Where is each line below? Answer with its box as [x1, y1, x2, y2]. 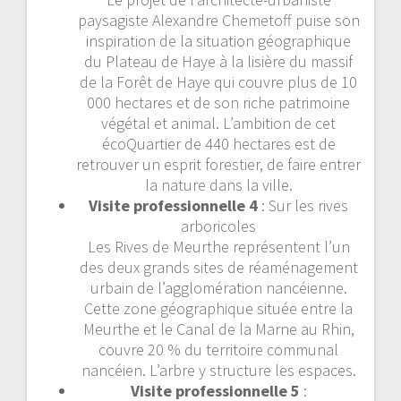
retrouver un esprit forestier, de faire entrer [76, 153, 361, 175]
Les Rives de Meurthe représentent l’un [87, 235, 350, 257]
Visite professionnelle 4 [89, 194, 258, 216]
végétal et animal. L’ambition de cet [101, 112, 336, 133]
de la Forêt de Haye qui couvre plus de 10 [80, 71, 357, 92]
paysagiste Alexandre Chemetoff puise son [77, 9, 360, 30]
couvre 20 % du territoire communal [98, 338, 338, 360]
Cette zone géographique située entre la [84, 297, 353, 319]
